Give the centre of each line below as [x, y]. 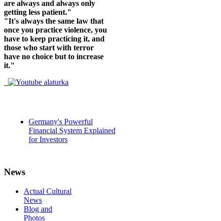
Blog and [38, 209]
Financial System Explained [72, 131]
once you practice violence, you [55, 30]
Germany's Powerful [61, 122]
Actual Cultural [48, 191]
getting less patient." [38, 12]
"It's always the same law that [54, 21]
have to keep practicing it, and [54, 39]
